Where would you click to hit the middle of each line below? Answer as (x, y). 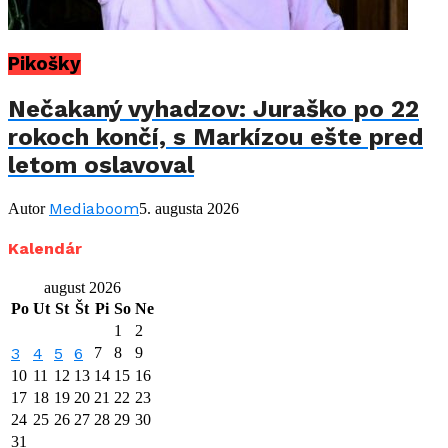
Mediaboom (94, 208)
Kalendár (45, 249)
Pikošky (44, 63)
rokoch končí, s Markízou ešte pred (215, 136)
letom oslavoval (101, 164)
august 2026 (82, 288)
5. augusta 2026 (189, 208)
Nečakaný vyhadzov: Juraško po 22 (213, 108)
